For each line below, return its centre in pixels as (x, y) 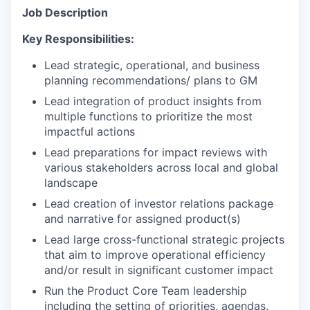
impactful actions (90, 131)
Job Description (65, 12)
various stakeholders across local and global (161, 167)
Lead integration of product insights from (153, 101)
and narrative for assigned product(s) (143, 218)
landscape (71, 182)
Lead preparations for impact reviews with (156, 152)
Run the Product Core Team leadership (146, 290)
